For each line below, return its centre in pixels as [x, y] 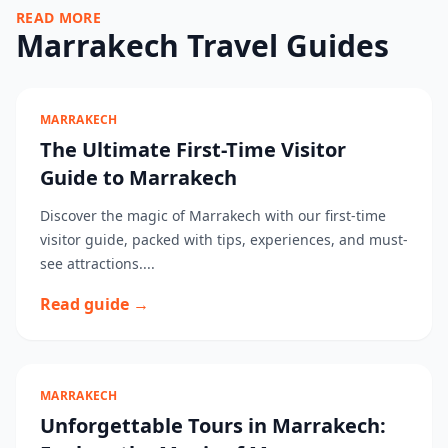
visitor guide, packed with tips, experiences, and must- [224, 239]
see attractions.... [97, 263]
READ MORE [59, 17]
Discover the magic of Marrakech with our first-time [213, 215]
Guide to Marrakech [138, 177]
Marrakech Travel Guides [202, 45]
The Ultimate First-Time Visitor [193, 149]
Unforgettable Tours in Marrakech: [213, 425]
